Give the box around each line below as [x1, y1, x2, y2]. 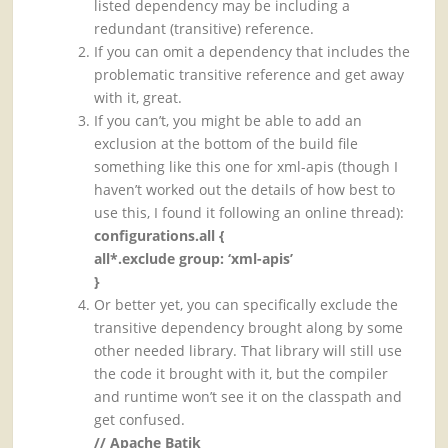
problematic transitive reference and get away [94, 65, 405, 85]
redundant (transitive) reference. [94, 19, 315, 39]
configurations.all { [94, 226, 226, 246]
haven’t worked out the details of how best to [94, 180, 396, 200]
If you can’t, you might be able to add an [94, 111, 363, 131]
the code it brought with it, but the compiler [94, 364, 389, 384]
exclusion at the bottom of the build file [94, 134, 359, 154]
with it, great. [94, 88, 183, 108]
